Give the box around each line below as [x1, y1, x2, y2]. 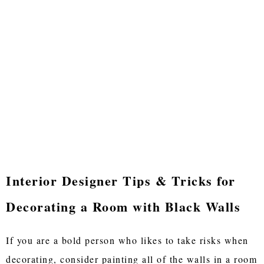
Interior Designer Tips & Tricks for [6, 171, 236, 191]
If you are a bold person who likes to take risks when [6, 233, 249, 246]
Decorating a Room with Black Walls [6, 197, 241, 217]
